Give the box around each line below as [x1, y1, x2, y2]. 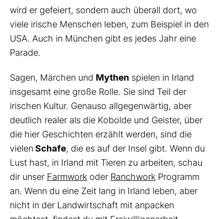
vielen [10, 143, 33, 154]
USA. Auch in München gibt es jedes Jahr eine [10, 33, 196, 44]
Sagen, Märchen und [10, 72, 96, 83]
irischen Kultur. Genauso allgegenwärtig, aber [10, 101, 192, 111]
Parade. [10, 47, 41, 58]
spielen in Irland [129, 72, 194, 83]
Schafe [33, 143, 66, 154]
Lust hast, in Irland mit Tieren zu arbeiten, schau [10, 157, 202, 168]
